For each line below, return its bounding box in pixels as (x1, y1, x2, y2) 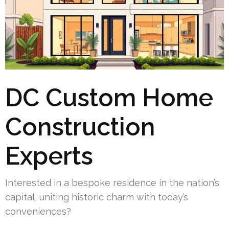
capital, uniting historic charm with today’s (5, 191, 188, 202)
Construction (5, 112, 155, 141)
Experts (5, 141, 93, 170)
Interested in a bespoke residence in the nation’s (5, 177, 219, 188)
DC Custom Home (5, 83, 213, 112)
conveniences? (5, 205, 71, 217)
